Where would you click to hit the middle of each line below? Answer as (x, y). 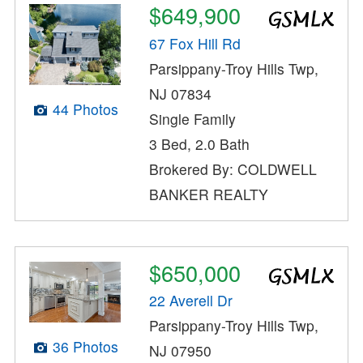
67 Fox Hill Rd (195, 43)
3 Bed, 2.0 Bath (200, 143)
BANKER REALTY (209, 194)
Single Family (193, 118)
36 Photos (85, 347)
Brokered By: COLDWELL (233, 169)
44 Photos (85, 109)
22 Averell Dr (191, 301)
